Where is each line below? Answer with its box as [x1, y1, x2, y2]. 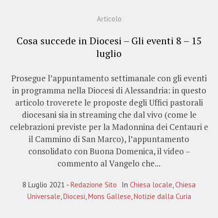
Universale [27, 191, 60, 201]
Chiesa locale [130, 180, 172, 189]
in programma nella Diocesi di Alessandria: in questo [12, 84, 206, 96]
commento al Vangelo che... [57, 157, 161, 169]
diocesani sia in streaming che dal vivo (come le [21, 109, 197, 120]
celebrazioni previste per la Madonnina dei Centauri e [10, 121, 208, 132]
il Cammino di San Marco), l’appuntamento [29, 133, 189, 145]
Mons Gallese [88, 191, 131, 201]
